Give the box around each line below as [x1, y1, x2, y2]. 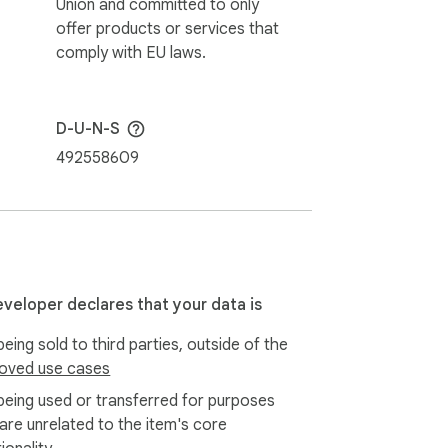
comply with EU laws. [56, 42, 206, 63]
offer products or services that [56, 18, 279, 39]
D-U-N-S [56, 119, 120, 140]
